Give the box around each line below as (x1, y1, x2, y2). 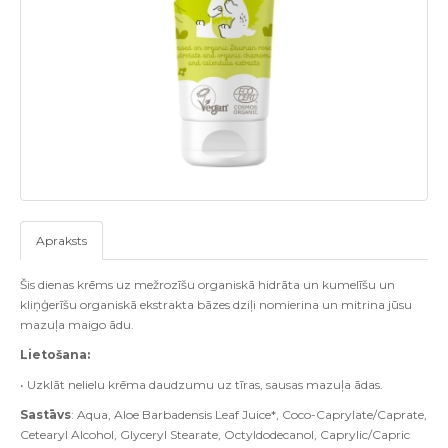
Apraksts (36, 233, 87, 248)
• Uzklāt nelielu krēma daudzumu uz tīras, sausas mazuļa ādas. (20, 377, 383, 392)
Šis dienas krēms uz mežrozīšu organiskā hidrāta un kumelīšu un (20, 277, 395, 292)
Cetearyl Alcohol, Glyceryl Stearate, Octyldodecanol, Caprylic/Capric (20, 427, 410, 442)
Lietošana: (20, 347, 90, 362)
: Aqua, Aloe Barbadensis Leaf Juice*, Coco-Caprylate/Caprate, (71, 407, 427, 422)
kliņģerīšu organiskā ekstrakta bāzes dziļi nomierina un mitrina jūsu (20, 297, 412, 312)
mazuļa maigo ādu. (20, 317, 134, 332)
